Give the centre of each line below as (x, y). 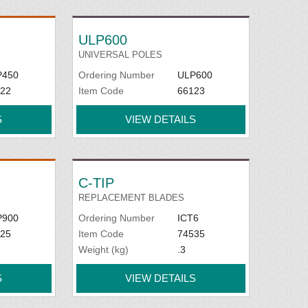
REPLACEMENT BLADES (132, 198)
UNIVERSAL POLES (121, 55)
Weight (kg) (104, 250)
